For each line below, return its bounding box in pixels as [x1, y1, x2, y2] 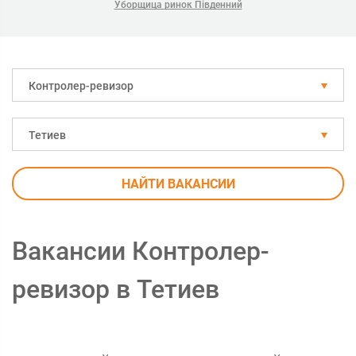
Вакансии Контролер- [12, 236, 269, 266]
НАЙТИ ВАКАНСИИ [121, 176, 235, 192]
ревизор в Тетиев [12, 274, 219, 304]
